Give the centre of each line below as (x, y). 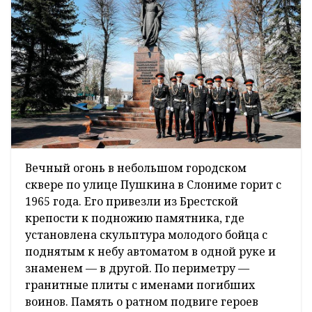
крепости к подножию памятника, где (135, 218)
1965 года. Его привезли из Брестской (132, 201)
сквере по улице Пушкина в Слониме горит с (153, 184)
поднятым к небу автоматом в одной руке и (150, 251)
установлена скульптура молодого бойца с (146, 234)
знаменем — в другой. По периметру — (137, 268)
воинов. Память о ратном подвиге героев (142, 301)
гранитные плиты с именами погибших (140, 284)
